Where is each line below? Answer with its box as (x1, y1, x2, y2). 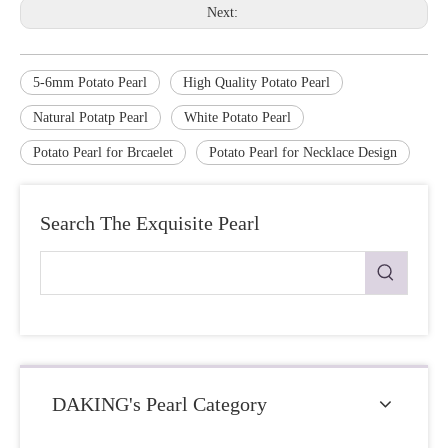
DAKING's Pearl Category (52, 393, 267, 415)
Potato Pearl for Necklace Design (209, 145, 397, 160)
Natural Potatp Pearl (33, 110, 148, 125)
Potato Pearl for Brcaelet (33, 145, 173, 160)
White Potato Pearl (184, 110, 291, 125)
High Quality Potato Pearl (183, 75, 330, 90)
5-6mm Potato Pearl (33, 75, 147, 90)
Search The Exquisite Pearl (40, 212, 260, 234)
